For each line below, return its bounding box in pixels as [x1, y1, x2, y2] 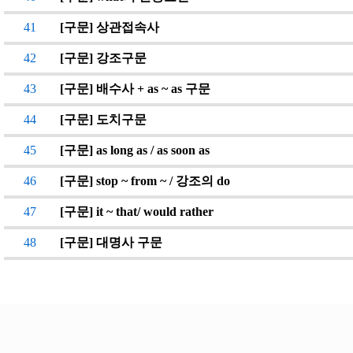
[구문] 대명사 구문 [60, 236, 162, 249]
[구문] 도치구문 [60, 113, 147, 126]
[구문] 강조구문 [60, 51, 147, 65]
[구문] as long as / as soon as [60, 143, 210, 157]
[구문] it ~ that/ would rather [60, 205, 214, 218]
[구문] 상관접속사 [60, 20, 159, 34]
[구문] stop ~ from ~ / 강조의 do [60, 174, 230, 188]
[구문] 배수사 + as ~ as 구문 [60, 82, 210, 95]
